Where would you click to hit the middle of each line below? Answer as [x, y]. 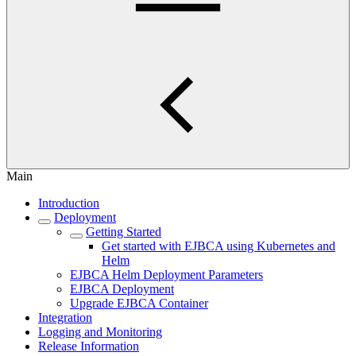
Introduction [69, 203]
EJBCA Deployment [122, 289]
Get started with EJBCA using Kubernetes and [219, 246]
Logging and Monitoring [100, 332]
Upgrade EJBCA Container [139, 303]
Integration [65, 317]
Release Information [89, 346]
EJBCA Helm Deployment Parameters [166, 275]
